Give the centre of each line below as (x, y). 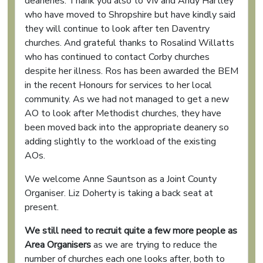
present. (42, 207)
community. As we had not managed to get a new (127, 99)
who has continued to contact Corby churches (117, 57)
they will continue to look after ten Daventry (117, 29)
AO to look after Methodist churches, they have (123, 113)
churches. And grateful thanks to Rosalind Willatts (129, 43)
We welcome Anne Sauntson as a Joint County (121, 179)
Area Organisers (58, 245)
